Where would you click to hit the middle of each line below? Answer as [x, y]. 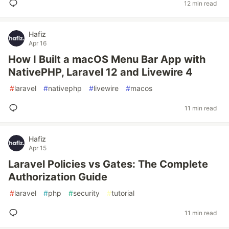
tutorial [123, 193]
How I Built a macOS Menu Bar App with [107, 59]
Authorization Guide [58, 177]
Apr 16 [38, 43]
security [86, 193]
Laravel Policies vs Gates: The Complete [108, 164]
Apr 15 [38, 148]
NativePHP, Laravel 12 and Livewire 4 [100, 72]
